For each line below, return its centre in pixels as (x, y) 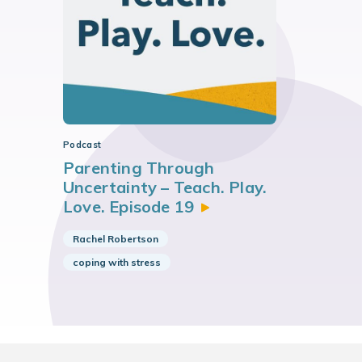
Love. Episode (119, 206)
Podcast (82, 145)
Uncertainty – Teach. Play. (165, 187)
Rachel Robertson (116, 239)
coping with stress (117, 262)
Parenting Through (139, 168)
